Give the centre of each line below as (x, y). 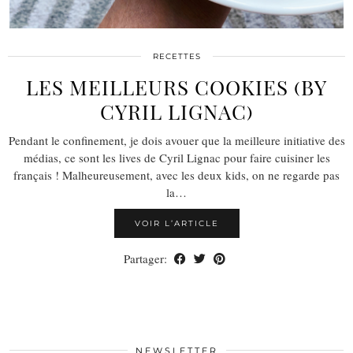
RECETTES (176, 56)
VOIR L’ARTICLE (176, 223)
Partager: (147, 258)
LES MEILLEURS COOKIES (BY (176, 87)
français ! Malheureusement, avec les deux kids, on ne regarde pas (176, 175)
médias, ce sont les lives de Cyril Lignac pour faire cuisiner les (176, 157)
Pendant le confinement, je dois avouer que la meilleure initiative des (176, 140)
